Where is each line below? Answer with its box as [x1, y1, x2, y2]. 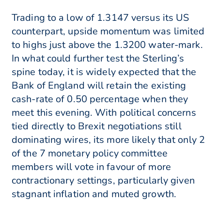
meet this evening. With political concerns [12, 106, 196, 120]
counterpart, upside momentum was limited [12, 25, 205, 38]
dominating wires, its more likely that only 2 [12, 133, 205, 147]
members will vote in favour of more [12, 160, 171, 174]
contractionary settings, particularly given [12, 174, 195, 187]
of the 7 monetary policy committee [12, 147, 168, 160]
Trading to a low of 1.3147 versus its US [12, 11, 189, 25]
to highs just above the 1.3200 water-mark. [12, 38, 203, 52]
